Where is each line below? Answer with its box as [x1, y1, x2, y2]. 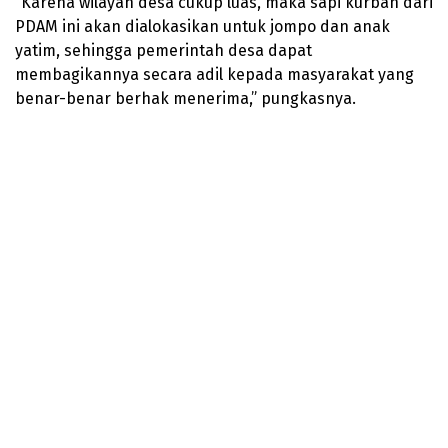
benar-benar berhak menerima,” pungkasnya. [15, 88, 356, 108]
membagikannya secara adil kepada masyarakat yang [15, 64, 414, 84]
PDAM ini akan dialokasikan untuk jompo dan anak [15, 16, 390, 36]
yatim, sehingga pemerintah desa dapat [15, 40, 312, 60]
